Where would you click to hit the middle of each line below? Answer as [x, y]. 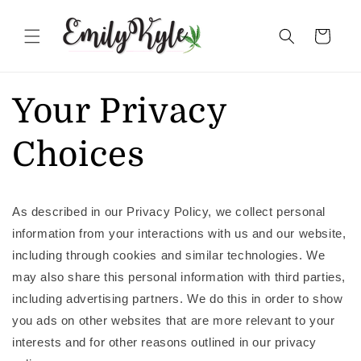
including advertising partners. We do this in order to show [178, 299]
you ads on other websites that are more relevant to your [174, 320]
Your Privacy [120, 111]
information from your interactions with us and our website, [179, 233]
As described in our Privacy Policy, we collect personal [169, 212]
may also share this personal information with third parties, [179, 277]
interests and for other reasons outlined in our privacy [165, 342]
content [46, 25]
